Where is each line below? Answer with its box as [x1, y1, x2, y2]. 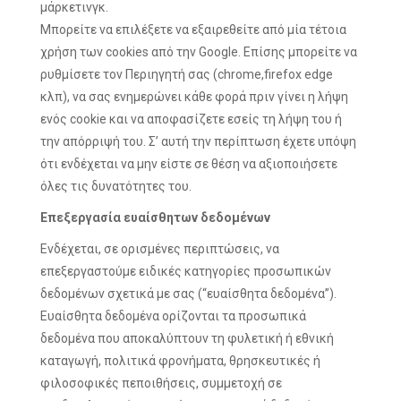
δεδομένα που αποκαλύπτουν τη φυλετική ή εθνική [40, 331, 334, 346]
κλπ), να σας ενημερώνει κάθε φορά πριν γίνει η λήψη [40, 90, 348, 104]
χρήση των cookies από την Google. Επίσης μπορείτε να [40, 45, 357, 59]
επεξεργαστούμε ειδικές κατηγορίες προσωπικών [40, 264, 331, 278]
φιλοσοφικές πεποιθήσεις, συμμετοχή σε [40, 376, 282, 390]
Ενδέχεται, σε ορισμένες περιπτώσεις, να [40, 242, 279, 256]
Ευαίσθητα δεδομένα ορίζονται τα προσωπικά [40, 309, 306, 323]
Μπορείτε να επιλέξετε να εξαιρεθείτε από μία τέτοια [40, 22, 346, 37]
